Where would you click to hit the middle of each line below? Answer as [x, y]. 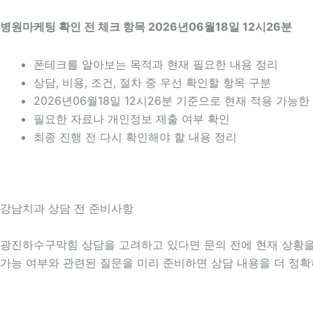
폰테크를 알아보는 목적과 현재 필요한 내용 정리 [156, 64]
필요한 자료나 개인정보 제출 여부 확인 [132, 119]
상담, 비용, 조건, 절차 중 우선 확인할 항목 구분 [152, 82]
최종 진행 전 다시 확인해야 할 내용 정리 [135, 137]
